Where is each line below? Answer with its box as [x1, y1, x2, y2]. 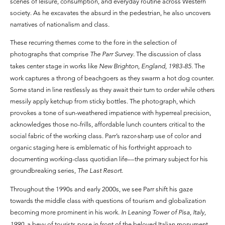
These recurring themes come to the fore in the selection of [10, 39, 177, 46]
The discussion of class [136, 50, 201, 58]
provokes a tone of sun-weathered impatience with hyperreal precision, [10, 109, 211, 117]
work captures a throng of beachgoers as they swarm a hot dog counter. [10, 74, 214, 82]
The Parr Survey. [90, 50, 136, 58]
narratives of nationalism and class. [10, 21, 111, 28]
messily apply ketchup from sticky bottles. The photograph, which [10, 97, 195, 105]
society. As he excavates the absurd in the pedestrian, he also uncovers [10, 9, 211, 17]
